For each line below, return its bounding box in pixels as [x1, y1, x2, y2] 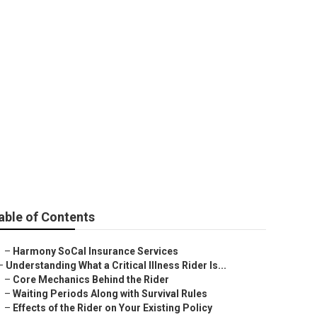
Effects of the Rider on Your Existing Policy [13, 302, 212, 313]
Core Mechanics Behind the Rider [13, 274, 169, 285]
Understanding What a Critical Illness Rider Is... [6, 260, 226, 271]
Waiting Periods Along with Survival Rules [13, 288, 207, 299]
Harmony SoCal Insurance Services [13, 246, 178, 257]
